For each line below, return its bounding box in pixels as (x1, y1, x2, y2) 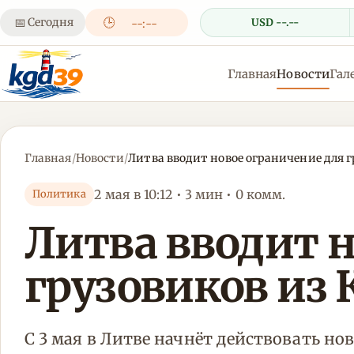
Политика (32, 187, 86, 201)
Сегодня (28, 15, 73, 29)
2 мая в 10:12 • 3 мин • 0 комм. (93, 186, 286, 202)
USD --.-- (251, 15, 299, 29)
